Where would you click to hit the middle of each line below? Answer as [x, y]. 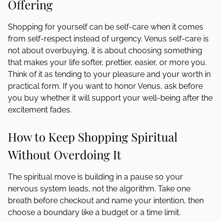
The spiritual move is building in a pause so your [95, 177]
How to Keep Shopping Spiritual [93, 137]
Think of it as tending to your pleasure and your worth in [109, 74]
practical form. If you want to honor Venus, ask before [105, 86]
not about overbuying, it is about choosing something [105, 51]
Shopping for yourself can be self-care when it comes [106, 27]
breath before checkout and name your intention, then [106, 201]
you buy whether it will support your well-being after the [110, 98]
